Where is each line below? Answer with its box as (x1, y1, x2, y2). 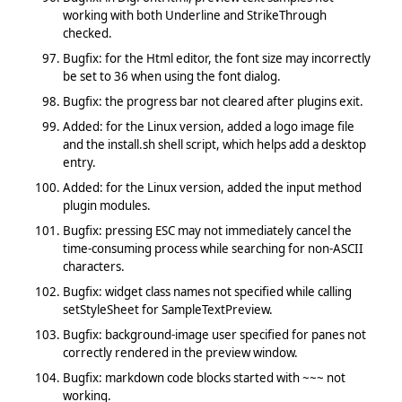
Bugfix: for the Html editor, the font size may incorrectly (62, 49, 371, 66)
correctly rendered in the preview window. (62, 344, 298, 361)
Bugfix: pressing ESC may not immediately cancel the (62, 222, 352, 239)
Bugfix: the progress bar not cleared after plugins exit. (62, 92, 363, 109)
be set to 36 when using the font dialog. (62, 67, 281, 84)
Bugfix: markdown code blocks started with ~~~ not (62, 369, 345, 386)
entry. (62, 153, 96, 170)
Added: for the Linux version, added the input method (62, 179, 362, 196)
